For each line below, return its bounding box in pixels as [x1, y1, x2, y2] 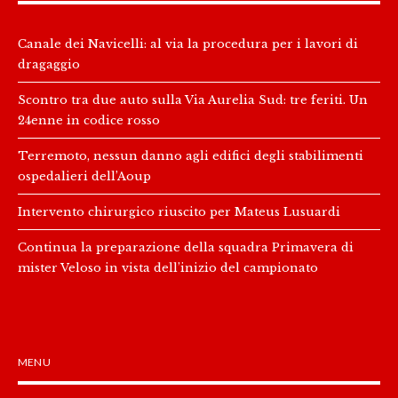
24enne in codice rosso [18, 112, 160, 127]
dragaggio [18, 56, 80, 71]
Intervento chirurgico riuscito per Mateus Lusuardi [18, 203, 340, 219]
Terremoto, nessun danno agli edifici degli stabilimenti [18, 147, 363, 163]
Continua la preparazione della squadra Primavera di [18, 239, 354, 254]
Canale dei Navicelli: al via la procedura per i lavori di [18, 36, 358, 51]
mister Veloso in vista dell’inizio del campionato [18, 259, 318, 275]
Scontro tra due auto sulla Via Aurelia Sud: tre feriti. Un [18, 92, 368, 107]
